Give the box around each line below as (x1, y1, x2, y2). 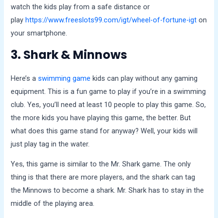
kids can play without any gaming (91, 73, 198, 83)
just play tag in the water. (11, 139, 90, 148)
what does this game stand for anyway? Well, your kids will (11, 126, 198, 135)
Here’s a (11, 73, 38, 83)
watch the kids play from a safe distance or (11, 2, 150, 12)
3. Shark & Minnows (11, 46, 127, 63)
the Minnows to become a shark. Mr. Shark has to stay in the (11, 186, 204, 195)
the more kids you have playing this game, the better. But (11, 113, 191, 122)
